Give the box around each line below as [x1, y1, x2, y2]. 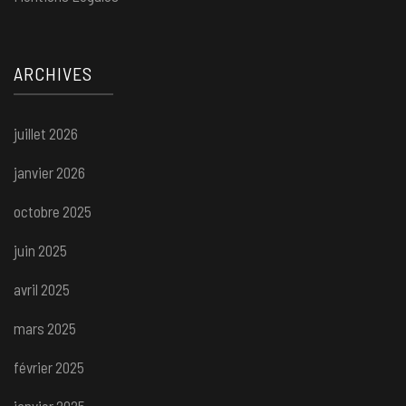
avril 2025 [14, 280, 70, 299]
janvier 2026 [14, 163, 85, 182]
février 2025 [14, 358, 84, 377]
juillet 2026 [14, 124, 78, 143]
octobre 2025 [14, 202, 92, 221]
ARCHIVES [14, 63, 92, 85]
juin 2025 [14, 241, 67, 260]
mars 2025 [14, 319, 76, 338]
